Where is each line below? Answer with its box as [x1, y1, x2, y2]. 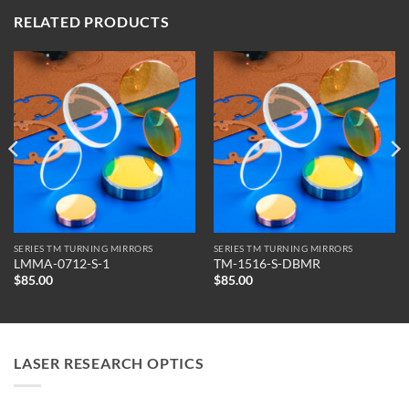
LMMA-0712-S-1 [13, 256, 110, 271]
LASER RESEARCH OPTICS [14, 354, 204, 372]
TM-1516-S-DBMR [213, 256, 320, 271]
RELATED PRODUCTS [14, 12, 170, 30]
